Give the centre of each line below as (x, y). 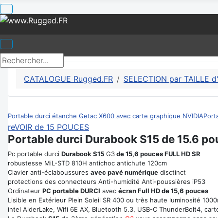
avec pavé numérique (124, 172)
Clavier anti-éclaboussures (49, 172)
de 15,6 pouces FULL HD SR (158, 154)
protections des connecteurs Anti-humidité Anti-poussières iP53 (107, 182)
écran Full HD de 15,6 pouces (163, 191)
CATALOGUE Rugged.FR (68, 79)
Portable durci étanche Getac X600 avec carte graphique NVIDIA (106, 116)
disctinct (172, 172)
